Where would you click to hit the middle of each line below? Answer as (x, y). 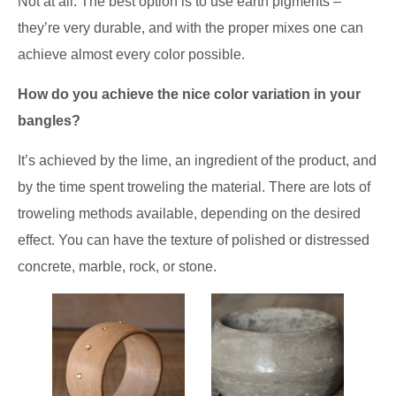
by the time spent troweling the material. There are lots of (194, 187)
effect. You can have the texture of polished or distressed (194, 240)
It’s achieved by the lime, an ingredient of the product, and (197, 161)
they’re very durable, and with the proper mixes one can (190, 28)
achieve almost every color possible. (131, 55)
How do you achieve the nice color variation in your (189, 95)
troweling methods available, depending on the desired (189, 214)
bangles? (49, 121)
